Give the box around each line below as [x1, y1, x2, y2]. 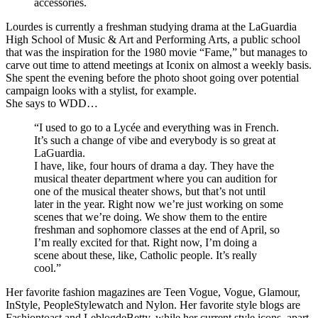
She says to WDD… [6, 97, 98, 109]
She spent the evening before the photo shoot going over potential [6, 71, 299, 84]
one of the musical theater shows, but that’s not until [34, 185, 265, 197]
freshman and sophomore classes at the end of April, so [34, 223, 280, 236]
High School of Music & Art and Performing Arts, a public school [6, 33, 300, 45]
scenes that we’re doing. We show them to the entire [34, 210, 267, 223]
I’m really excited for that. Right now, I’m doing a [34, 236, 257, 248]
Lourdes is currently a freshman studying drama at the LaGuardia [6, 20, 297, 33]
